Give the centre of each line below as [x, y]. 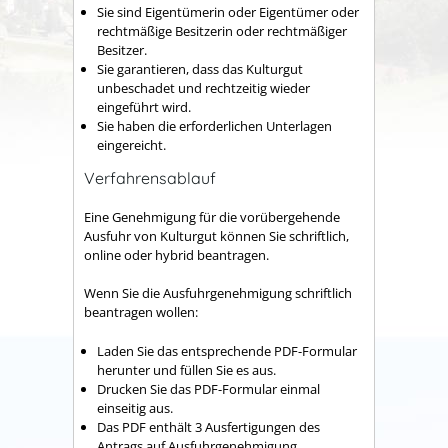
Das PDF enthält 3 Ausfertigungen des [208, 426]
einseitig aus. [135, 407]
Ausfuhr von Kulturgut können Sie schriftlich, [216, 235]
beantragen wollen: [141, 312]
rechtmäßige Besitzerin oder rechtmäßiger [222, 30]
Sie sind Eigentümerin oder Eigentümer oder [228, 11]
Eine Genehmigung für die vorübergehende [212, 216]
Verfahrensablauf [150, 178]
